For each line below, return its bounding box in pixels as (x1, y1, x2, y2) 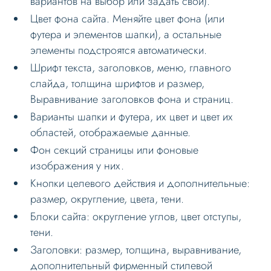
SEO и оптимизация (41, 145, 128, 159)
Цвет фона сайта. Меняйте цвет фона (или (30, 10, 225, 27)
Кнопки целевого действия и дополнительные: (30, 175, 250, 191)
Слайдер (41, 14, 81, 28)
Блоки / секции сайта (41, 79, 137, 94)
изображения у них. (30, 157, 125, 174)
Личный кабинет (41, 101, 113, 116)
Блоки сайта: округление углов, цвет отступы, (30, 208, 242, 224)
